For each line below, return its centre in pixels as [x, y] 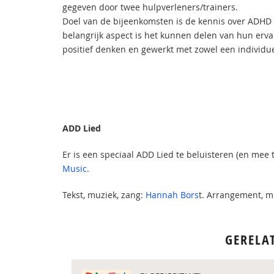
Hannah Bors [172, 195]
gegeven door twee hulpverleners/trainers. [150, 7]
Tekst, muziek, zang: [104, 195]
